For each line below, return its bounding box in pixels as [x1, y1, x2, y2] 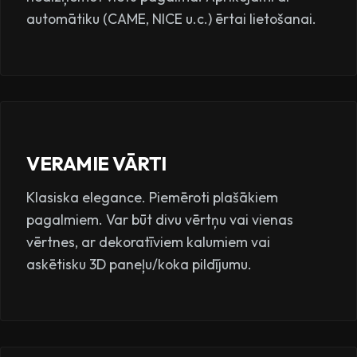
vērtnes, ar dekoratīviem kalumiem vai [26, 232, 270, 251]
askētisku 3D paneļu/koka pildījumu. [26, 254, 252, 273]
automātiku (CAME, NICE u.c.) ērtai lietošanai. [26, 9, 316, 28]
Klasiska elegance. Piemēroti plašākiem [26, 187, 278, 206]
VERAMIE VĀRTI [26, 151, 167, 175]
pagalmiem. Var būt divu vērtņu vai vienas [26, 210, 293, 229]
